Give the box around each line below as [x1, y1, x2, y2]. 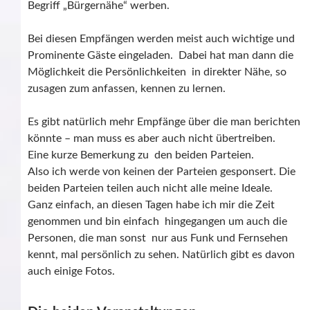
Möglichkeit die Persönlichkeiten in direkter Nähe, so [28, 66, 286, 78]
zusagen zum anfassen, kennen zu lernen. [28, 83, 226, 95]
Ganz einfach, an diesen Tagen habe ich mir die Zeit [28, 199, 275, 211]
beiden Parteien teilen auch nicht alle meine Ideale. [28, 183, 273, 194]
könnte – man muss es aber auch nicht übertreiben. [28, 133, 275, 145]
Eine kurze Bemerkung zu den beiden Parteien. [28, 149, 254, 161]
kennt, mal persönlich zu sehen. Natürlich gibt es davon [28, 249, 295, 261]
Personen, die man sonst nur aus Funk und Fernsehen [28, 232, 288, 244]
